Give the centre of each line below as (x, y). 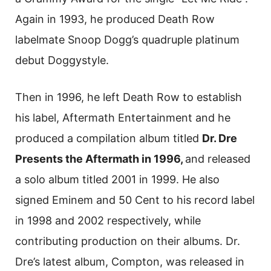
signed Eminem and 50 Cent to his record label (135, 200)
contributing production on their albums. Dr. (128, 241)
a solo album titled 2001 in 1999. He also (117, 180)
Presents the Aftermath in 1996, (100, 159)
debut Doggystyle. (62, 60)
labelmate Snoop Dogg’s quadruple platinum (127, 40)
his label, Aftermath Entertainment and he (123, 118)
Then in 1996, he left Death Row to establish (129, 97)
